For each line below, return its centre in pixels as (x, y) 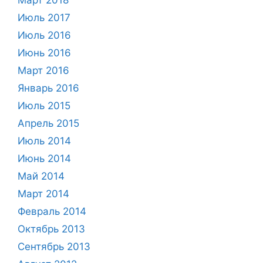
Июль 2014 (44, 141)
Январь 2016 (48, 88)
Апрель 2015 (48, 123)
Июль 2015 (44, 105)
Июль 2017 (44, 17)
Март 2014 (43, 193)
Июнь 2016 (44, 53)
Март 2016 (43, 70)
